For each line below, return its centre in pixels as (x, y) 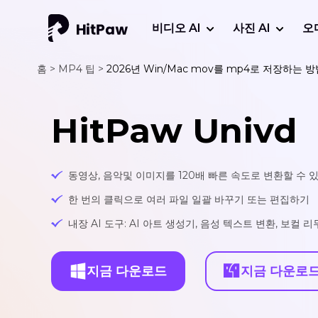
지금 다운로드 (127, 271)
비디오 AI (176, 28)
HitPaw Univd (174, 131)
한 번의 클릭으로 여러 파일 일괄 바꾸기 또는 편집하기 (189, 200)
